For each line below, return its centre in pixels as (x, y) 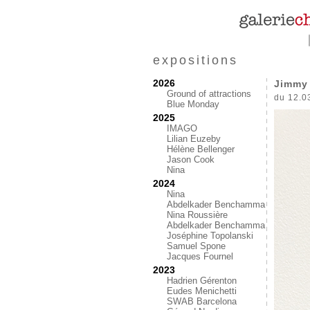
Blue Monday (193, 104)
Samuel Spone (196, 246)
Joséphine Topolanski (210, 236)
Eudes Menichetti (202, 291)
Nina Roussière (197, 215)
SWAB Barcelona (202, 301)
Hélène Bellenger (201, 149)
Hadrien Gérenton (202, 281)
